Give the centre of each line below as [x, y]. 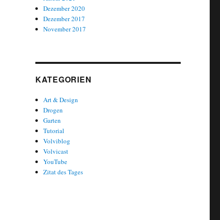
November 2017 [65, 29]
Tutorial [54, 131]
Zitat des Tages [63, 172]
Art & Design [61, 100]
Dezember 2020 [64, 9]
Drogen [53, 110]
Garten [52, 121]
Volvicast [56, 151]
